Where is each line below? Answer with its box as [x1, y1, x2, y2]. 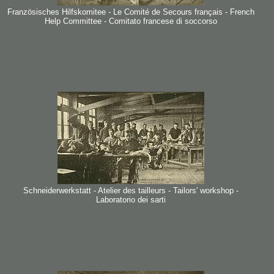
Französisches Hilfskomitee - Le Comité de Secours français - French [7, 7, 254, 17]
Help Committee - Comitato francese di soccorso [44, 17, 217, 26]
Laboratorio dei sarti [95, 195, 166, 204]
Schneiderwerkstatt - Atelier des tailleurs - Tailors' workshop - [23, 186, 239, 195]
